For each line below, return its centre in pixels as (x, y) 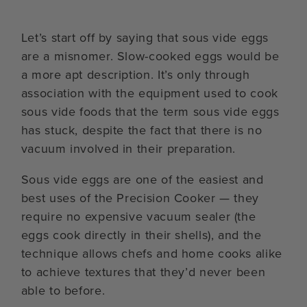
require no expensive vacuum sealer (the (138, 216)
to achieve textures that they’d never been (143, 271)
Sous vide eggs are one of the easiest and (142, 179)
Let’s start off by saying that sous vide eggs (145, 37)
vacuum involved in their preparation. (128, 148)
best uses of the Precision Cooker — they (140, 197)
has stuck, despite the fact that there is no (142, 130)
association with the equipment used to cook (149, 93)
